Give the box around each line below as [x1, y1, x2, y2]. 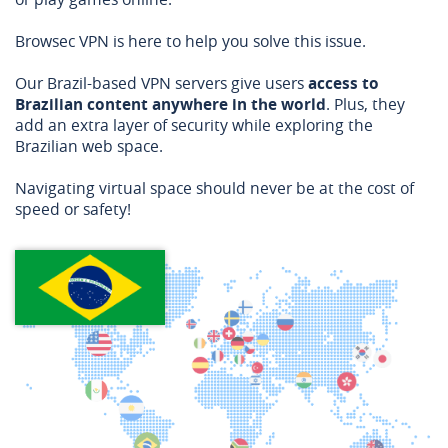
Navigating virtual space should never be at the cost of [15, 177, 414, 199]
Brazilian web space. [15, 135, 163, 157]
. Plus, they [326, 93, 405, 115]
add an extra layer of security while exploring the [15, 114, 373, 136]
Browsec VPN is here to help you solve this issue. [15, 30, 366, 52]
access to [308, 72, 379, 94]
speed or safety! [15, 198, 131, 220]
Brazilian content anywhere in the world [15, 93, 326, 115]
